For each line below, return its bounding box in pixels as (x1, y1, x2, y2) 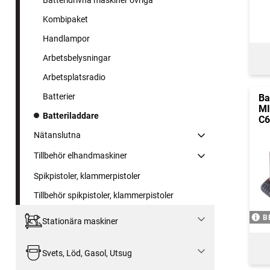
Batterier (43, 92, 75, 102)
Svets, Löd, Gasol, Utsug (42, 248, 132, 258)
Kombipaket (43, 14, 88, 25)
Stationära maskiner (42, 216, 118, 226)
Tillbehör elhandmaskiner (34, 151, 127, 161)
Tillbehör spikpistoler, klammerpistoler (34, 190, 174, 201)
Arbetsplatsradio (43, 72, 105, 83)
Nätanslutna (34, 130, 81, 140)
